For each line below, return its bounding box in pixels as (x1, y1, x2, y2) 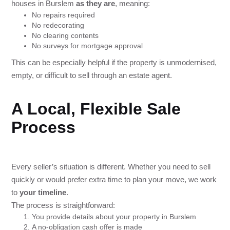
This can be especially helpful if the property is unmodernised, (11, 58, 217, 67)
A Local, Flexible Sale (11, 100, 181, 119)
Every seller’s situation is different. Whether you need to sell (11, 162, 211, 171)
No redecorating (32, 21, 85, 30)
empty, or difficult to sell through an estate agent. (11, 71, 172, 80)
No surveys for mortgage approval (32, 42, 143, 50)
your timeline (20, 188, 67, 197)
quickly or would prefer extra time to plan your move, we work (11, 175, 217, 184)
